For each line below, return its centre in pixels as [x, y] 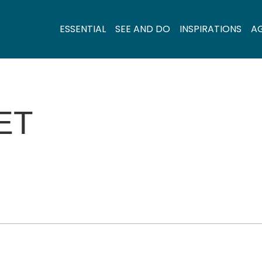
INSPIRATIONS [211, 29]
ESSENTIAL [83, 29]
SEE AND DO [143, 29]
